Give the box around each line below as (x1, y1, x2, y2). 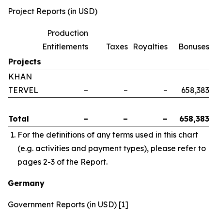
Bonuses (178, 41, 209, 51)
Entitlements (42, 41, 88, 51)
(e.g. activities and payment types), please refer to (17, 143, 206, 153)
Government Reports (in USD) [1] (8, 199, 128, 209)
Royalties (133, 41, 168, 51)
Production (47, 28, 88, 38)
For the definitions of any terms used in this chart (17, 129, 198, 139)
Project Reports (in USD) (8, 6, 97, 16)
